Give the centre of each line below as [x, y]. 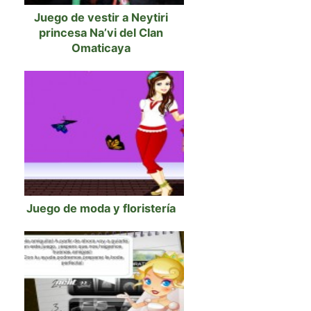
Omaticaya [101, 48]
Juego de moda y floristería [101, 208]
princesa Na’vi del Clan [101, 33]
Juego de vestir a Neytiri [101, 17]
